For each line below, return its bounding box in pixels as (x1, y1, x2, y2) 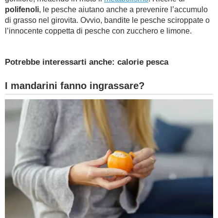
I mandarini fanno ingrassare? (5, 80, 145, 91)
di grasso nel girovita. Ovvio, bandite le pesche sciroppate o (5, 16, 210, 24)
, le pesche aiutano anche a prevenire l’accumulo (39, 5, 208, 14)
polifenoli (5, 5, 39, 14)
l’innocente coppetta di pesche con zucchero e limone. (5, 27, 192, 35)
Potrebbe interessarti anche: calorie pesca (5, 57, 168, 67)
